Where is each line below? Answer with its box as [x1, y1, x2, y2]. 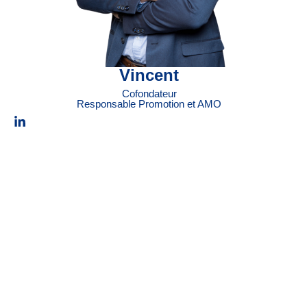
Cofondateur [121, 88, 177, 99]
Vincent [119, 66, 180, 84]
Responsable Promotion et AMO [77, 98, 222, 110]
